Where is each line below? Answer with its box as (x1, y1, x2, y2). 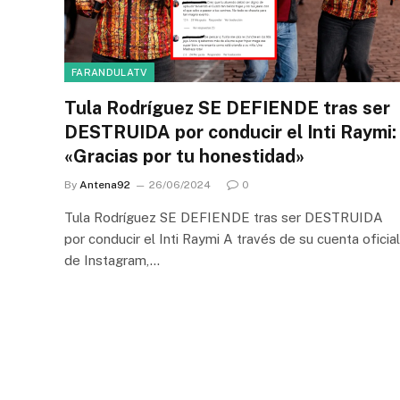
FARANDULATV (71, 67, 147, 78)
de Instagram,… (64, 253, 160, 268)
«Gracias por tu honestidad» (64, 146, 304, 167)
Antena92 (79, 179, 130, 191)
